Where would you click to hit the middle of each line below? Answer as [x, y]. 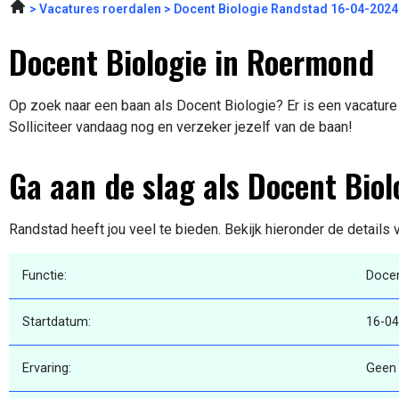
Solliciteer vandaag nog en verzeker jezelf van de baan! [181, 127]
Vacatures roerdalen [100, 9]
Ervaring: [47, 369]
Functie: [45, 276]
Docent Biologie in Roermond [191, 61]
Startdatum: [57, 322]
